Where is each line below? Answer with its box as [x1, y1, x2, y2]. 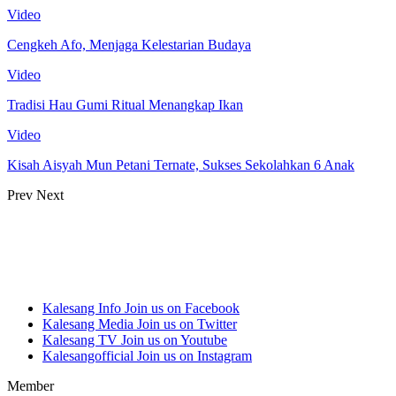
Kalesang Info [42, 300, 121, 316]
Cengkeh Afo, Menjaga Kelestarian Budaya [7, 36, 251, 52]
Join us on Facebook [125, 300, 240, 316]
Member [7, 377, 54, 393]
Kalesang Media [42, 316, 133, 331]
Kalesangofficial [42, 347, 133, 363]
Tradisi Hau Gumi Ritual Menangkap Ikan [7, 96, 243, 112]
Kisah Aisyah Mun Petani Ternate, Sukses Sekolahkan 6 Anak [7, 156, 354, 172]
